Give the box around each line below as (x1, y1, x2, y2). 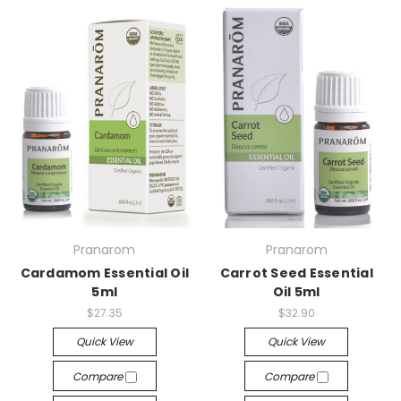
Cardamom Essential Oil (20, 263, 189, 282)
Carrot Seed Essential (219, 263, 373, 282)
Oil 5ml (272, 282, 320, 301)
